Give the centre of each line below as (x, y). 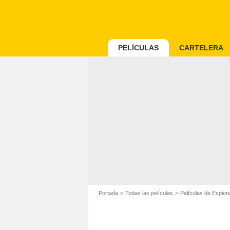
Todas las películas (149, 193)
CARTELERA (201, 48)
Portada (108, 193)
